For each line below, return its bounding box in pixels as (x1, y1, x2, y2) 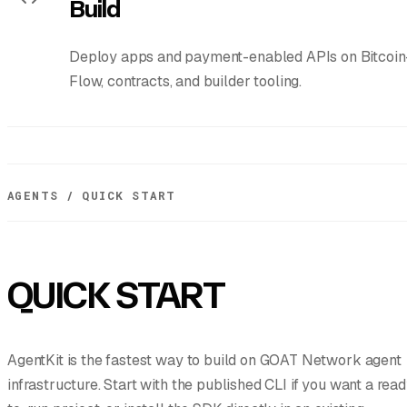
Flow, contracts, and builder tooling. (69, 71, 303, 91)
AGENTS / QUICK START (7, 187, 176, 203)
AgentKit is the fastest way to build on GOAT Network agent (7, 350, 402, 370)
